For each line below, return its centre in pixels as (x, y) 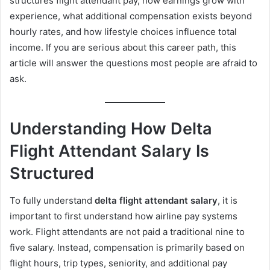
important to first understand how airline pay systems (124, 216)
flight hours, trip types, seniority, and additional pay (118, 263)
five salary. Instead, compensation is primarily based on (127, 247)
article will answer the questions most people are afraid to (133, 63)
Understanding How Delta (111, 129)
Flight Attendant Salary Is (109, 151)
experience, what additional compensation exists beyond (131, 16)
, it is (228, 200)
